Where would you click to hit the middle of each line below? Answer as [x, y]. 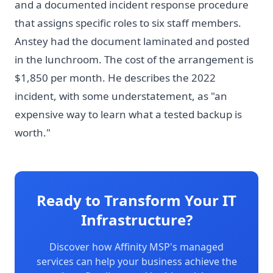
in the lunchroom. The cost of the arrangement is [134, 59]
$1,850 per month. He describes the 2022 [115, 77]
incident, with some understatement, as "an [121, 96]
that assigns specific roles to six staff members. [128, 23]
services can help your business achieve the [136, 261]
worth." [33, 132]
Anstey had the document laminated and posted [132, 41]
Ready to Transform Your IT [136, 200]
